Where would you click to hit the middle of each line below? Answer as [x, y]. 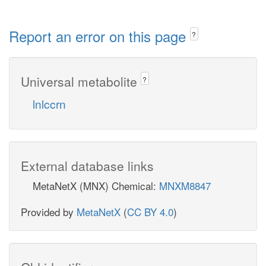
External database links [87, 165]
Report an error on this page [99, 36]
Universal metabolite [81, 81]
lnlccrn [49, 103]
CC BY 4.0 [150, 211]
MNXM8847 [185, 185]
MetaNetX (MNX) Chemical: [96, 185]
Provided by [49, 211]
